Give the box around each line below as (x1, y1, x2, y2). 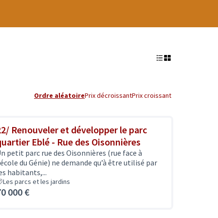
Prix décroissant (85, 91, 132, 100)
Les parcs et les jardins (3, 177, 70, 186)
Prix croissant (132, 91, 171, 100)
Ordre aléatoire (34, 91, 85, 100)
